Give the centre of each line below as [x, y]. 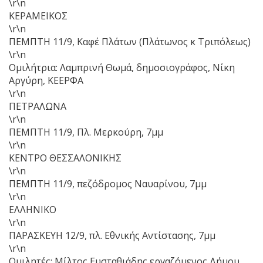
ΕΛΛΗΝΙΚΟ [33, 209]
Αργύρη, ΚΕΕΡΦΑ [46, 80]
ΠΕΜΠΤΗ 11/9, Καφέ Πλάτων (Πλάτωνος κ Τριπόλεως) [130, 41]
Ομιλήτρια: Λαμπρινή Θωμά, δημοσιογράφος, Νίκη [122, 67]
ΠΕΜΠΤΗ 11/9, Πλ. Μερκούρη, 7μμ [86, 132]
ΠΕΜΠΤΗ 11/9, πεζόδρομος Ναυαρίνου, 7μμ [108, 183]
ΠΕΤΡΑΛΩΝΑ [38, 106]
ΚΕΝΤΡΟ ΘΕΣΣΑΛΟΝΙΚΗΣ [65, 158]
